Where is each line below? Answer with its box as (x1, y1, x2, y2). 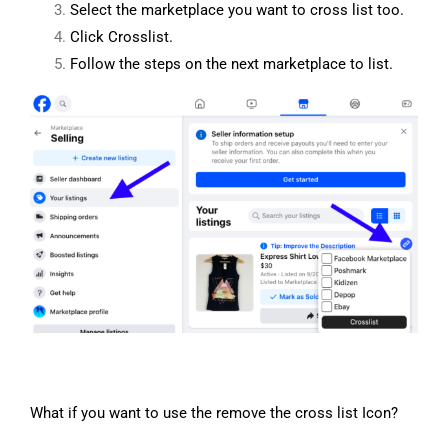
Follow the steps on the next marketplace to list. (69, 54, 397, 73)
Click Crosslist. (69, 27, 173, 46)
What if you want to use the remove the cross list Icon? (29, 404, 398, 423)
